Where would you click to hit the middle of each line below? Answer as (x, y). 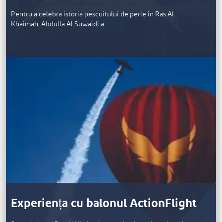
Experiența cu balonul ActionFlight (104, 204)
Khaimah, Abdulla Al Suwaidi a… (60, 24)
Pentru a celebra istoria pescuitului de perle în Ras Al (92, 14)
